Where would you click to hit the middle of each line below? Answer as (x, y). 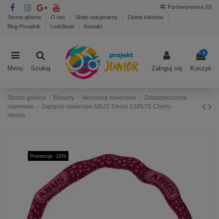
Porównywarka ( (187, 7)
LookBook (63, 26)
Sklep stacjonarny (97, 17)
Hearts (16, 116)
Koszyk (201, 68)
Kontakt (93, 26)
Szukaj (41, 68)
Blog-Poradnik (25, 26)
